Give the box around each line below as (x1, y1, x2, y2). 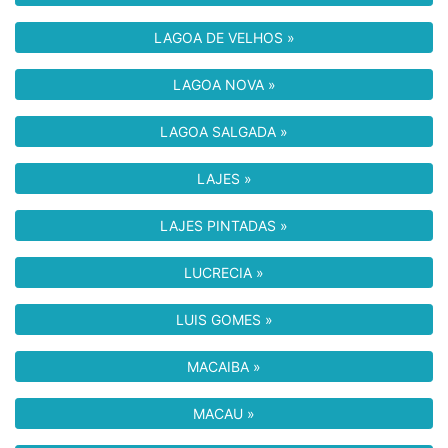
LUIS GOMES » (175, 311, 273, 328)
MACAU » (193, 405, 255, 422)
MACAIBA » (187, 358, 261, 375)
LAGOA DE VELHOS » (153, 29, 295, 46)
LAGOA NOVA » (172, 76, 276, 93)
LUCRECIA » (184, 264, 264, 281)
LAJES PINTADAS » (160, 217, 288, 234)
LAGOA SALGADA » (160, 123, 288, 140)
